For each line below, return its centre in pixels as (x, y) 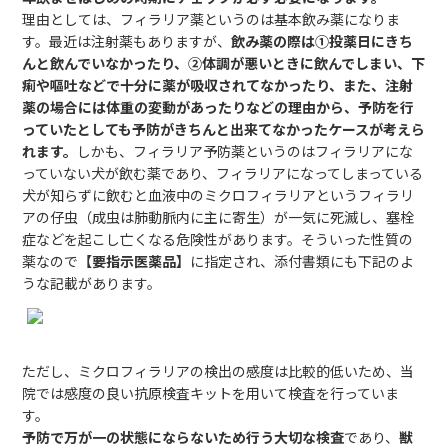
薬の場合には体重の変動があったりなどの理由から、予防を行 (218, 107)
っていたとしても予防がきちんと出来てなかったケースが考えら (224, 129)
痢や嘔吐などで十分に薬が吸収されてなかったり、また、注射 (218, 85)
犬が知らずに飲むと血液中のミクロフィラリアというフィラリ (218, 195)
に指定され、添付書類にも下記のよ (302, 261)
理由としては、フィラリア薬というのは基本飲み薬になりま (211, 19)
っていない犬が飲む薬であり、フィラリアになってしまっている (223, 173)
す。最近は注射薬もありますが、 (127, 41)
